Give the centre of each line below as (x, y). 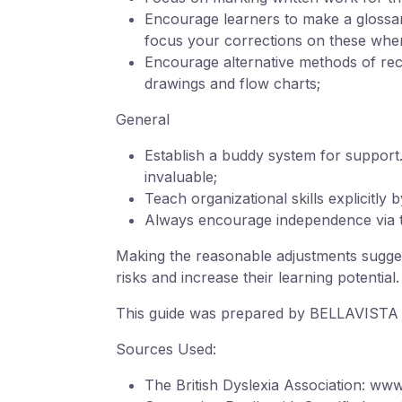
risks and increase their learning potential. (258, 278)
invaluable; (181, 177)
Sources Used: (166, 350)
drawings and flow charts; (232, 84)
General (143, 120)
